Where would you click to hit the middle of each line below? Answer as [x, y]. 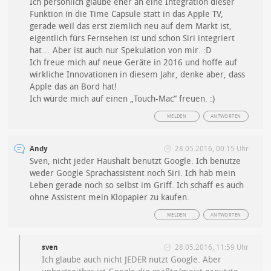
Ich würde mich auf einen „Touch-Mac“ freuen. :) [122, 99]
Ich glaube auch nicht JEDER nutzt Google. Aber [132, 260]
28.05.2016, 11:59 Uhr [211, 247]
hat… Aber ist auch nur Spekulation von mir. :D [121, 51]
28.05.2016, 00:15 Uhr [211, 149]
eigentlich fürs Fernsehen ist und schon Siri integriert [132, 38]
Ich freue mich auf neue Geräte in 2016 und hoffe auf [134, 63]
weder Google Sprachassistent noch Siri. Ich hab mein [133, 173]
